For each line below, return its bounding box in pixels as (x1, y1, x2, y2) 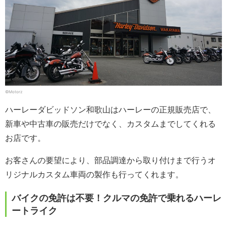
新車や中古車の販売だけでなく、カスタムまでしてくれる (5, 118, 216, 129)
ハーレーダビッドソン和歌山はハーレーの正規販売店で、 (5, 104, 216, 115)
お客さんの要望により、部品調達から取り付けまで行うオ (5, 155, 216, 165)
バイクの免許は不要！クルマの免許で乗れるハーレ (12, 192, 221, 203)
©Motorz (5, 89, 22, 94)
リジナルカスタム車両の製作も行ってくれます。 (5, 169, 183, 179)
